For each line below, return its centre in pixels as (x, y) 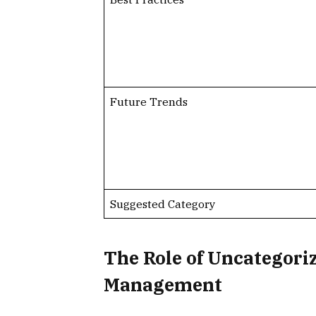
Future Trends (148, 101)
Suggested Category (162, 203)
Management (163, 285)
